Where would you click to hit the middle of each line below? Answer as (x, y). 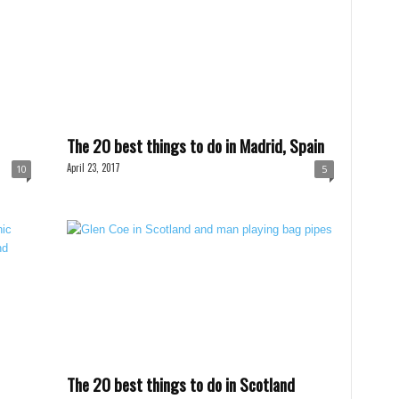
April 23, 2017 (93, 167)
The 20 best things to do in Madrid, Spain (195, 145)
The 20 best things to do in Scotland (180, 384)
